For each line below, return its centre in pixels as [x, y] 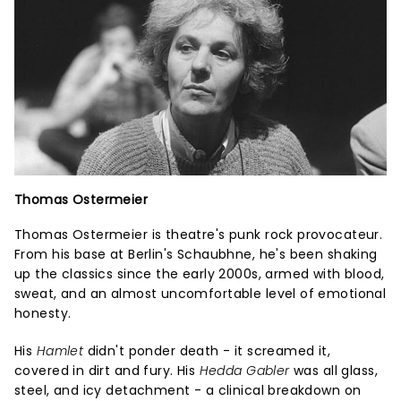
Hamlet [60, 351]
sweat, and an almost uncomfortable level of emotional [200, 294]
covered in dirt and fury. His [107, 371]
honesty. [43, 314]
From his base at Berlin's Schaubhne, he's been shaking [196, 255]
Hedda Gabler [244, 371]
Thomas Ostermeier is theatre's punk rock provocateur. [199, 235]
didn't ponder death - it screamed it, [207, 351]
